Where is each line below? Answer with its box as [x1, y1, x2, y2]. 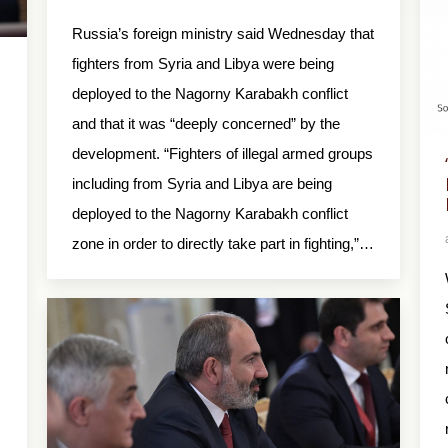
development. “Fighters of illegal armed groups [72, 144, 373, 162]
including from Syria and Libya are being [72, 174, 332, 192]
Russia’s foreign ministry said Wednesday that [72, 24, 374, 42]
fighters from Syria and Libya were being [72, 54, 334, 72]
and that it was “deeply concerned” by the [72, 114, 340, 132]
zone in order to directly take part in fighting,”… [72, 234, 374, 252]
